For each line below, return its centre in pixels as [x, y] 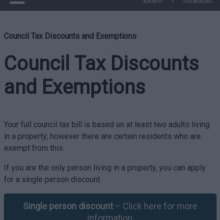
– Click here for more [155, 206]
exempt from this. [34, 148]
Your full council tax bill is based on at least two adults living [107, 124]
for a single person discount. [53, 179]
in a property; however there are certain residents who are [102, 136]
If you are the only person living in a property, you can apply [105, 168]
